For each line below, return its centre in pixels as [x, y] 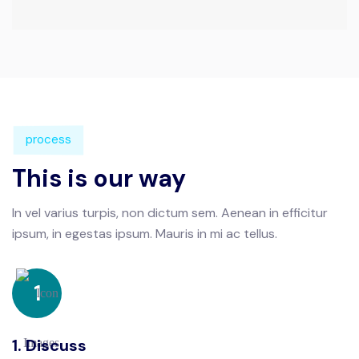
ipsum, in [38, 233]
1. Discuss [49, 345]
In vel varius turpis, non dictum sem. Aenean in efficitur [170, 212]
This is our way [99, 178]
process [48, 139]
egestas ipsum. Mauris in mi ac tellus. [171, 233]
